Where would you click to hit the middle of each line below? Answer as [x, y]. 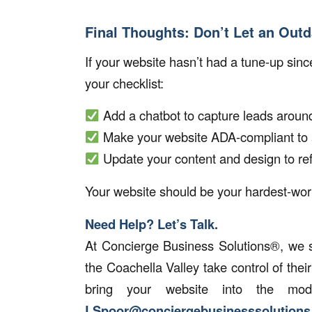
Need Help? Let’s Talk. [151, 224]
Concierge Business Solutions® [190, 245]
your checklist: [124, 83]
